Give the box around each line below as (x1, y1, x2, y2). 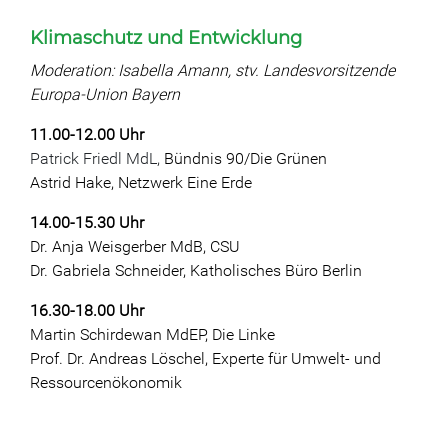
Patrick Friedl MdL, (30, 149, 164, 168)
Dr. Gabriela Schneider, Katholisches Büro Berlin (30, 261, 362, 280)
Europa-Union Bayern (30, 85, 180, 104)
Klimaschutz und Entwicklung (30, 27, 302, 49)
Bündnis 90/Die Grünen (164, 149, 327, 168)
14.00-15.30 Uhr (30, 213, 144, 232)
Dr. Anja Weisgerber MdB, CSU (30, 237, 240, 256)
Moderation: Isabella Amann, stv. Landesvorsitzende (30, 61, 395, 80)
